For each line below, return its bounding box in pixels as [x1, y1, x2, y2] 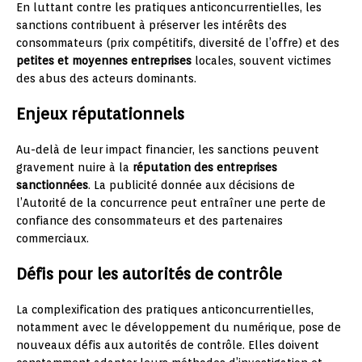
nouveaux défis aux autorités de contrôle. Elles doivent [16, 338, 319, 351]
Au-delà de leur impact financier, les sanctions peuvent [16, 142, 319, 156]
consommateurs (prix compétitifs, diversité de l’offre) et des [16, 36, 339, 49]
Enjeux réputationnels [16, 103, 184, 124]
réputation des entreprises [133, 160, 277, 174]
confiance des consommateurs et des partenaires [16, 213, 283, 227]
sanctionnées [16, 178, 88, 192]
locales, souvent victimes [192, 53, 331, 67]
